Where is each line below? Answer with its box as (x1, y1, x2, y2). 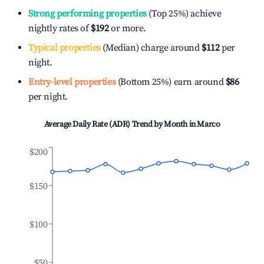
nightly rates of (28, 22, 91, 34)
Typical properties (28, 42, 101, 54)
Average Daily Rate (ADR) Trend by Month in (44, 119, 197, 130)
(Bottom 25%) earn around (115, 76, 224, 88)
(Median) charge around (100, 42, 200, 54)
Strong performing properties (28, 8, 147, 19)
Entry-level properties (28, 76, 116, 88)
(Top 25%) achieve (146, 8, 222, 19)
